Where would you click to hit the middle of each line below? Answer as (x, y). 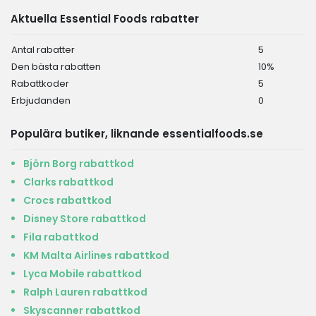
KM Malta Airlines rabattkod (96, 255)
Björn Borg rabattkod (79, 164)
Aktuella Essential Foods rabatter (105, 19)
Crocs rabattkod (67, 200)
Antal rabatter (43, 50)
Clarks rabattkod (68, 182)
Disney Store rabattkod (85, 219)
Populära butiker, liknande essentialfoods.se (137, 134)
